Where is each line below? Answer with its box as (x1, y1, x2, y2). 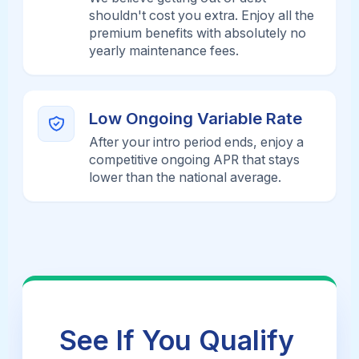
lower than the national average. (89, 170, 282, 186)
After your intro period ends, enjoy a (89, 135, 305, 151)
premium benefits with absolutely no (89, 25, 307, 41)
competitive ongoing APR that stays (89, 152, 301, 168)
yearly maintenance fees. (89, 42, 240, 58)
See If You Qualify (58, 324, 294, 357)
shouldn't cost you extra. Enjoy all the (89, 7, 315, 23)
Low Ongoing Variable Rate (89, 107, 303, 128)
